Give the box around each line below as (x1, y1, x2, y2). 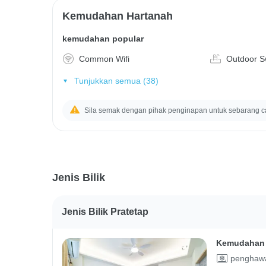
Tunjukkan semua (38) (74, 75, 159, 85)
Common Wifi (79, 54, 129, 64)
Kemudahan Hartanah (62, 10, 173, 22)
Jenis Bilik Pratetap (62, 206, 148, 217)
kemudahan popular (62, 34, 144, 43)
